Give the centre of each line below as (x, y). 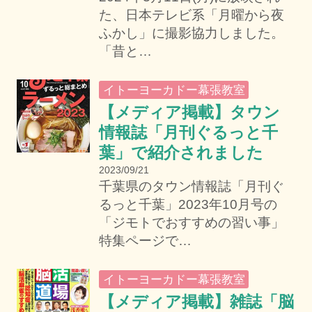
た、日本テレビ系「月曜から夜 (191, 15)
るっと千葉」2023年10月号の (188, 204)
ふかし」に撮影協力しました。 (191, 33)
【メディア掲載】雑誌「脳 (196, 301)
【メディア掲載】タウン (189, 112)
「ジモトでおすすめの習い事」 (191, 222)
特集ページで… (145, 240)
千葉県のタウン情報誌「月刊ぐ (191, 186)
